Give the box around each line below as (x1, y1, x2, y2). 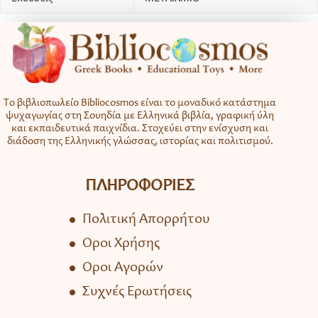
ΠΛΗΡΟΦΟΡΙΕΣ (85, 178, 195, 196)
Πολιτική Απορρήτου (82, 213, 211, 228)
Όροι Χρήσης (82, 237, 160, 252)
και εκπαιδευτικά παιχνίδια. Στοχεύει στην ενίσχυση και (11, 124, 269, 135)
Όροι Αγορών (82, 261, 164, 276)
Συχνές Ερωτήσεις (82, 285, 192, 300)
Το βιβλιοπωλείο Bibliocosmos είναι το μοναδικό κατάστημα (4, 98, 277, 109)
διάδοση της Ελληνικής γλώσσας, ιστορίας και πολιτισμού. (6, 136, 273, 148)
